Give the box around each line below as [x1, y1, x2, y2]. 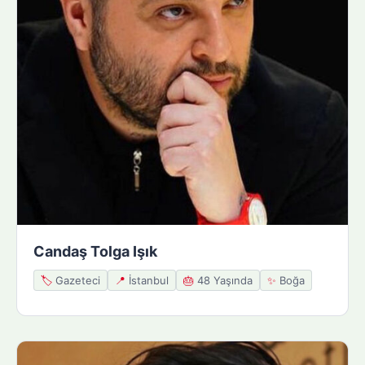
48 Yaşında [194, 273, 253, 287]
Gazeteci [52, 273, 100, 287]
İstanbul [125, 273, 169, 287]
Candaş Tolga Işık [33, 242, 157, 260]
